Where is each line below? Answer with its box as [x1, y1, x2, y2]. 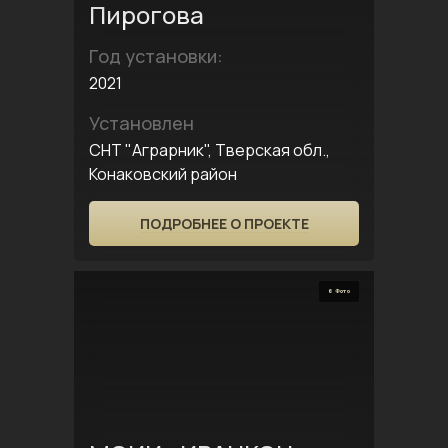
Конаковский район [89, 163, 237, 185]
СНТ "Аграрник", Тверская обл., [89, 139, 330, 161]
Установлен [89, 111, 194, 135]
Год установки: [89, 44, 223, 68]
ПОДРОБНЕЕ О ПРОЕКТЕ [139, 214, 309, 233]
